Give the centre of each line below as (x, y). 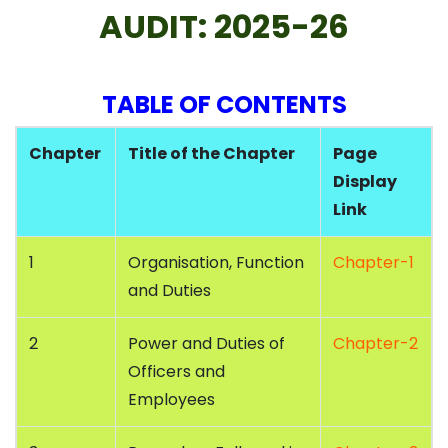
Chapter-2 (375, 344)
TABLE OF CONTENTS (224, 105)
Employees (171, 400)
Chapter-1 (373, 263)
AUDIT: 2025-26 (224, 27)
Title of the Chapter (211, 154)
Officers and (176, 372)
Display (365, 182)
